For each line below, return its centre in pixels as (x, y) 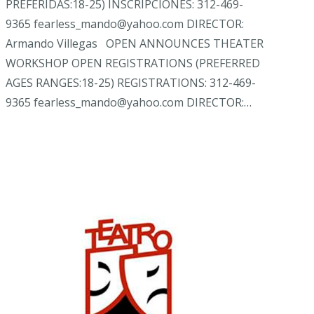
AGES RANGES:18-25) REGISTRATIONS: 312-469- (131, 82)
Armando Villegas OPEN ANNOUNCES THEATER (135, 43)
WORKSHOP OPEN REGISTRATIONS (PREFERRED (133, 63)
